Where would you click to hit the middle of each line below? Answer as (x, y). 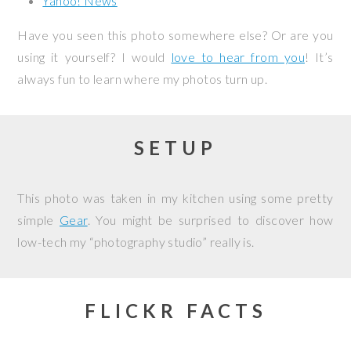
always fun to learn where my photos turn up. (142, 79)
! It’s (319, 57)
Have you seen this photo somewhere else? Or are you (175, 35)
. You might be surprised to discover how (210, 220)
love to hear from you (238, 57)
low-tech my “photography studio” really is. (136, 242)
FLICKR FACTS (175, 311)
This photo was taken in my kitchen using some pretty (175, 198)
